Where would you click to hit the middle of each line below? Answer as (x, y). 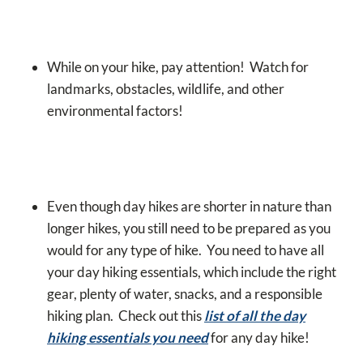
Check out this (161, 316)
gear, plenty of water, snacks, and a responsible (185, 294)
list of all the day (255, 316)
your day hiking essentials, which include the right (192, 272)
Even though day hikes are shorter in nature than (189, 207)
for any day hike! (259, 338)
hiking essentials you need (128, 338)
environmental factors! (115, 111)
